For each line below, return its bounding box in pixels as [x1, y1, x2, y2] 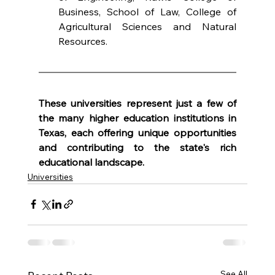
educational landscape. [38, 155, 144, 168]
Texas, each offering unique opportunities [38, 126, 237, 139]
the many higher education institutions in [38, 111, 237, 124]
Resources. [58, 34, 107, 47]
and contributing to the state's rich [38, 141, 237, 153]
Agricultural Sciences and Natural [58, 20, 237, 33]
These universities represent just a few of [38, 96, 237, 109]
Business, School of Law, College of [58, 5, 237, 18]
